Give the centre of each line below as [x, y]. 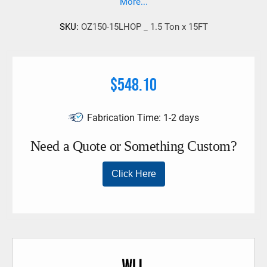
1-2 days [181, 118]
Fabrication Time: [124, 118]
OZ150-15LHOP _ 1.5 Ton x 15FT [144, 27]
